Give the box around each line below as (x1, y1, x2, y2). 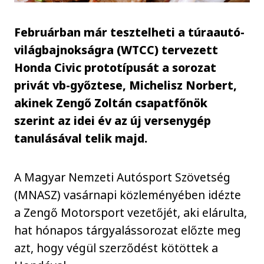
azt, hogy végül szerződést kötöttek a (14, 240, 219, 256)
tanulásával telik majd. (14, 130, 148, 146)
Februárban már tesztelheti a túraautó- (14, 24, 245, 40)
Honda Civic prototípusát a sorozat (14, 59, 217, 75)
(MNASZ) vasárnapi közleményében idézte (14, 187, 242, 203)
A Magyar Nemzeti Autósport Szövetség (14, 169, 231, 185)
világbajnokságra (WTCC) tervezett (14, 41, 219, 58)
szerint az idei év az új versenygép (14, 112, 212, 128)
